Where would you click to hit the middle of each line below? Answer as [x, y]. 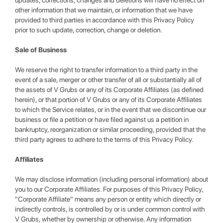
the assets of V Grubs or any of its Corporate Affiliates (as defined [109, 90]
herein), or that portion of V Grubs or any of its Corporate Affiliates [109, 100]
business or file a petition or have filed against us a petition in [102, 119]
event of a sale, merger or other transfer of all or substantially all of [108, 80]
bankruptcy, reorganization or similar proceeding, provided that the [110, 129]
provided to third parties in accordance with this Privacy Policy [105, 20]
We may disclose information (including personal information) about [111, 179]
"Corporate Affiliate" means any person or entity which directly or [108, 199]
